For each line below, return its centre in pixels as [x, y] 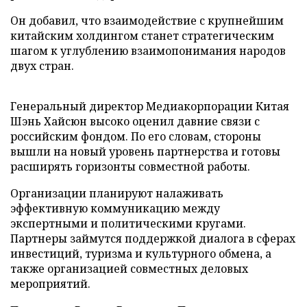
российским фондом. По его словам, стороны [136, 136]
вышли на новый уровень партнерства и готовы [145, 151]
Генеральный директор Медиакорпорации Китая [150, 106]
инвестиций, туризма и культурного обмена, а [141, 254]
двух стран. [42, 66]
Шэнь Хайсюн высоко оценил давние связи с [135, 121]
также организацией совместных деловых [129, 269]
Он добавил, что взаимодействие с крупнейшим [147, 21]
